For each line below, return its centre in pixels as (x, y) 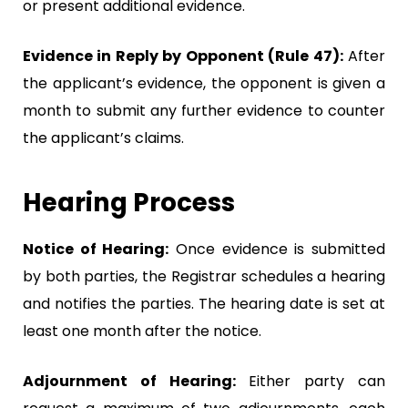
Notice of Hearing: (96, 249)
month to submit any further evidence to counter (204, 110)
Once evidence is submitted (277, 249)
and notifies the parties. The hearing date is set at (204, 303)
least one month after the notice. (142, 331)
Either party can (311, 381)
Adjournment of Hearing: (129, 381)
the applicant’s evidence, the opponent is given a (204, 83)
